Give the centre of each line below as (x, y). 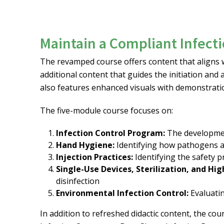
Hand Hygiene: (85, 145)
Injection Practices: (94, 157)
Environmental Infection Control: (123, 193)
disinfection (78, 181)
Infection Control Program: (110, 133)
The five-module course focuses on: (106, 110)
